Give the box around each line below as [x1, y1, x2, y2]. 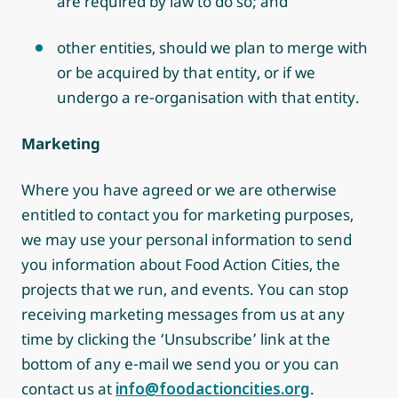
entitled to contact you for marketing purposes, [21, 204, 354, 225]
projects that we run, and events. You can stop [21, 279, 348, 299]
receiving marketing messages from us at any [21, 304, 345, 324]
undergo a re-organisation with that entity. [57, 87, 360, 107]
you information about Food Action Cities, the [21, 254, 340, 275]
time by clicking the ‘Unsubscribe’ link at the [21, 329, 330, 349]
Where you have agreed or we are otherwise [21, 179, 337, 200]
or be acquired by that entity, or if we [57, 62, 315, 83]
